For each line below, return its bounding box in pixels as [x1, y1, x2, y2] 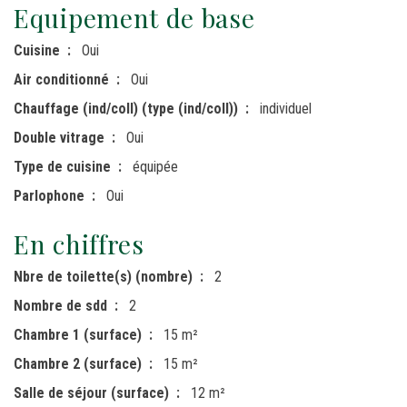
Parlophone [14, 186, 84, 204]
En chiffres [14, 226, 144, 261]
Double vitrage [14, 128, 104, 146]
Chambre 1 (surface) [14, 325, 142, 343]
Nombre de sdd [14, 296, 107, 314]
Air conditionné [14, 70, 109, 88]
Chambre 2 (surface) [14, 354, 142, 372]
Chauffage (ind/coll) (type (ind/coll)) [14, 99, 238, 117]
